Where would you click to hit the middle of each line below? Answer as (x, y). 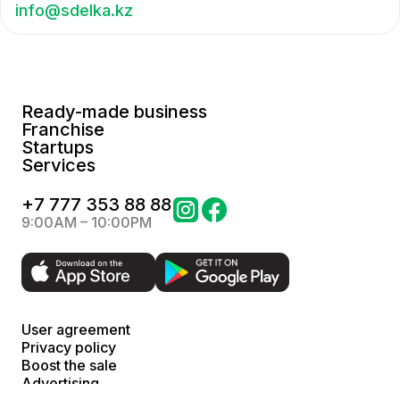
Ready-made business (114, 111)
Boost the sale (69, 365)
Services (58, 165)
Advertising (60, 383)
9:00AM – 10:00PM (87, 222)
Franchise (63, 129)
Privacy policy (69, 347)
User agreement (76, 329)
